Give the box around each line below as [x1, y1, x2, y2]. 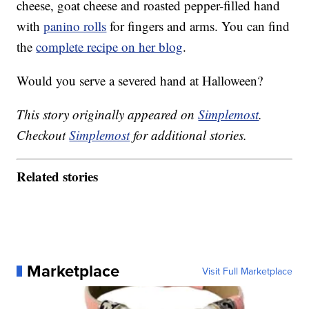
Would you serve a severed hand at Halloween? [17, 71, 263, 89]
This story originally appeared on [17, 105, 199, 123]
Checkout [17, 126, 70, 143]
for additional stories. [130, 126, 248, 143]
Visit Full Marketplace [201, 264, 292, 279]
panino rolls [43, 17, 107, 34]
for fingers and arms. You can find [106, 17, 290, 34]
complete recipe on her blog [36, 37, 183, 55]
